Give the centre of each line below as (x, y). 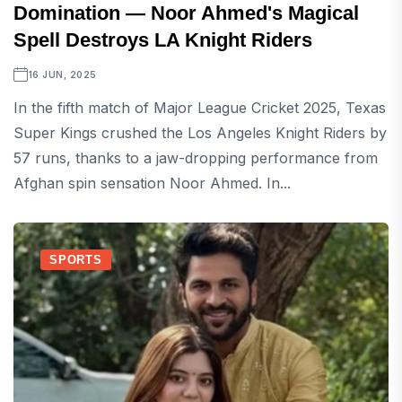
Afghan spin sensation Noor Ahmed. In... (152, 184)
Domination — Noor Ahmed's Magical (186, 13)
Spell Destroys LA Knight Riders (163, 40)
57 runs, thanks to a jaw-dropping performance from (196, 158)
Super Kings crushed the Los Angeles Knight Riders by (200, 133)
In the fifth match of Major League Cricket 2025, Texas (200, 108)
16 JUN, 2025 (62, 75)
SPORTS (76, 260)
